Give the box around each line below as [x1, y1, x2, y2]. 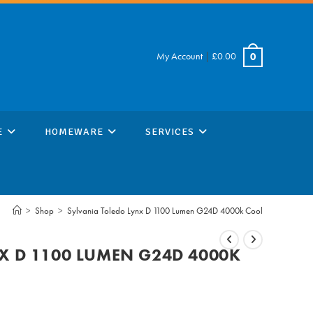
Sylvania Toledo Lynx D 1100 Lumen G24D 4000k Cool [67, 205, 263, 217]
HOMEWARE [45, 126, 103, 138]
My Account [156, 49, 203, 62]
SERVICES [145, 126, 194, 138]
